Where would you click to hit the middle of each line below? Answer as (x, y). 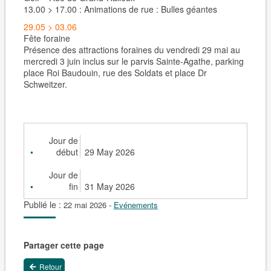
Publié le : (43, 204)
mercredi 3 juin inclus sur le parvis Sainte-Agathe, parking (133, 61)
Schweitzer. (45, 84)
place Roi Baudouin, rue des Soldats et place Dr (115, 73)
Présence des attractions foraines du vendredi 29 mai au (132, 50)
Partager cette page (64, 245)
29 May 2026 (110, 152)
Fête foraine (47, 38)
